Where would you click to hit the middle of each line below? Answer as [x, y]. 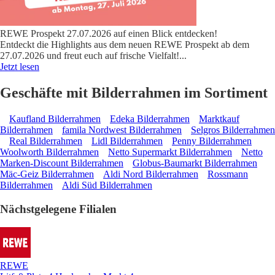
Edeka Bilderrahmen [150, 118]
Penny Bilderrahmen [212, 141]
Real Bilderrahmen [46, 141]
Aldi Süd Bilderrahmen [107, 185]
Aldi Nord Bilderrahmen [151, 174]
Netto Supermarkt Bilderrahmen [170, 152]
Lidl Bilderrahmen [127, 141]
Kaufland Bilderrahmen [55, 118]
